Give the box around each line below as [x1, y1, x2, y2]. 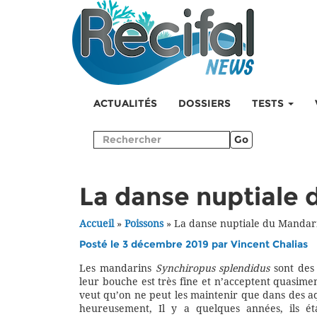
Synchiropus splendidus [155, 263, 270, 275]
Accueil [79, 218, 114, 230]
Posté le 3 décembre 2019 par [79, 238, 231, 250]
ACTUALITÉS [93, 98, 157, 110]
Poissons [125, 218, 163, 230]
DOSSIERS [178, 98, 231, 110]
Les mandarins [79, 263, 156, 275]
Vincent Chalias [231, 238, 308, 250]
